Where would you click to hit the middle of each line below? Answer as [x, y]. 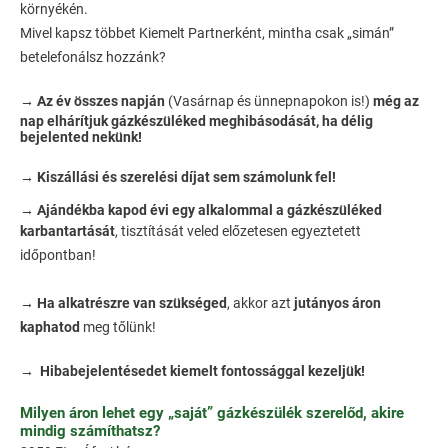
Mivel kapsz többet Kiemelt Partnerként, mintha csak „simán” [207, 33]
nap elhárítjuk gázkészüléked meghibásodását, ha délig [196, 121]
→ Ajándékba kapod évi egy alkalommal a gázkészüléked [201, 210]
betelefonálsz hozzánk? [93, 57]
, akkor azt [260, 303]
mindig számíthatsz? [90, 431]
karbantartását [67, 231]
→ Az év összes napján [92, 101]
